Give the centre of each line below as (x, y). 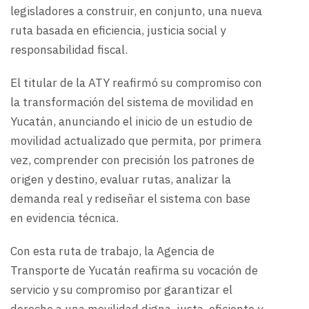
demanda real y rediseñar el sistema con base (130, 199)
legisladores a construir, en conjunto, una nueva (136, 11)
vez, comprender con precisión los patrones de (132, 160)
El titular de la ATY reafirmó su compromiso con (136, 83)
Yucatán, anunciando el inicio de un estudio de (131, 122)
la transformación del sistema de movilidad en (132, 102)
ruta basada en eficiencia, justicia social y (118, 31)
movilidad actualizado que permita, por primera (136, 141)
